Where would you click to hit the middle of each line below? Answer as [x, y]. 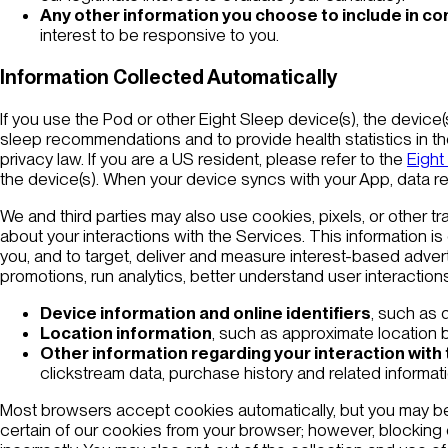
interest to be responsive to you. [159, 34]
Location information [126, 332]
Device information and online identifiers [205, 312]
